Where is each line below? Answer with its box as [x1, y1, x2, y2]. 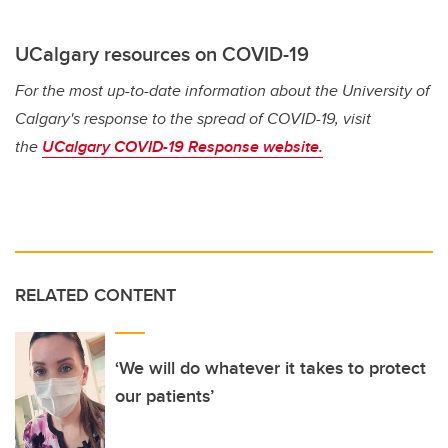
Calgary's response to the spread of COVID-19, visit [15, 106, 371, 130]
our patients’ [115, 382, 214, 409]
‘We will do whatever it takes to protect [115, 354, 426, 381]
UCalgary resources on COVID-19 [15, 38, 309, 68]
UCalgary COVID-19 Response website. [42, 134, 323, 158]
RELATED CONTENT [15, 281, 176, 308]
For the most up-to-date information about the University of [15, 78, 430, 102]
